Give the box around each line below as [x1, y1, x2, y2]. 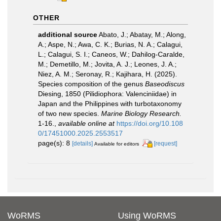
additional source [38, 30, 97, 38]
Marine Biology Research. [101, 109, 182, 117]
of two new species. [38, 109, 101, 117]
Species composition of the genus [38, 79, 145, 88]
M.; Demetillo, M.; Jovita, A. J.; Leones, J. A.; [38, 60, 177, 68]
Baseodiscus [145, 79, 184, 88]
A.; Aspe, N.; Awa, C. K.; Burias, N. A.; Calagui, [38, 40, 183, 48]
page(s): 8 [38, 139, 72, 147]
